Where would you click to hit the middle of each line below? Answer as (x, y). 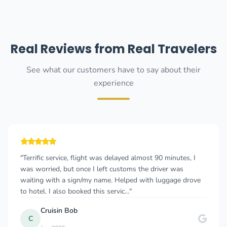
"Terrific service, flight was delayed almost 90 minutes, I (108, 158)
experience (113, 83)
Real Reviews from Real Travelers (113, 49)
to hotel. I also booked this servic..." (76, 191)
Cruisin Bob (59, 211)
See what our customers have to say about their (113, 70)
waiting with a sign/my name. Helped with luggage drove (110, 180)
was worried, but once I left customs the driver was (102, 169)
